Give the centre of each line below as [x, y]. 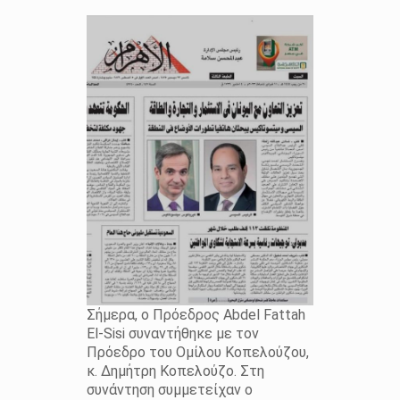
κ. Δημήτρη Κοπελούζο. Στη [175, 371]
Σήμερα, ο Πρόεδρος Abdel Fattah [196, 315]
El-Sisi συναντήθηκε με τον [172, 334]
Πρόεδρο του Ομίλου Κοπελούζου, [197, 353]
